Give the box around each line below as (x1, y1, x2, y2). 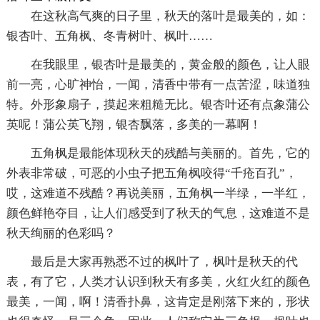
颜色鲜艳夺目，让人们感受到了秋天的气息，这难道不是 (6, 206, 310, 220)
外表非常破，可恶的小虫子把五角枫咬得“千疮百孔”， (6, 166, 297, 180)
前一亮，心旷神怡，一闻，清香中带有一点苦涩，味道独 (6, 77, 310, 91)
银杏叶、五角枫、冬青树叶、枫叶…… (6, 29, 213, 43)
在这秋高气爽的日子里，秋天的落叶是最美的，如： (30, 9, 310, 23)
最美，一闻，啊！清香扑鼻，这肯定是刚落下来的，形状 (6, 294, 310, 309)
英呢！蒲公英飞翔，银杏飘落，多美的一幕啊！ (6, 117, 261, 131)
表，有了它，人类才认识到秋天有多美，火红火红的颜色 (6, 274, 310, 289)
